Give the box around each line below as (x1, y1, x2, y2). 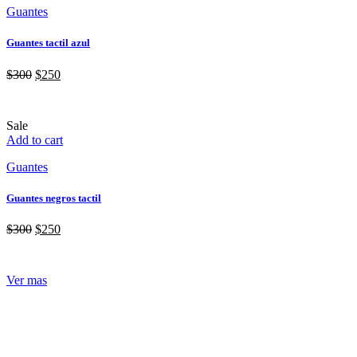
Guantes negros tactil (6, 191, 101, 204)
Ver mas (6, 273, 47, 287)
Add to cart (6, 132, 63, 147)
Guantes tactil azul (6, 37, 90, 49)
